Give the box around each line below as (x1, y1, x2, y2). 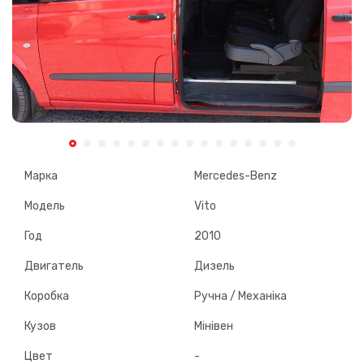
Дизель (194, 259, 235, 274)
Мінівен (194, 319, 233, 334)
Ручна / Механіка (194, 289, 287, 304)
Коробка (24, 289, 69, 304)
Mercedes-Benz (194, 169, 277, 184)
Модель (24, 199, 65, 214)
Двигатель (24, 259, 84, 274)
